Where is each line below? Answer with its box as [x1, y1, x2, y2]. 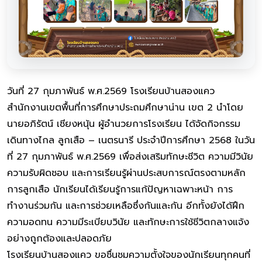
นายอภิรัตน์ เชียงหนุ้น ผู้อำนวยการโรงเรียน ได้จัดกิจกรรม [7, 116, 240, 131]
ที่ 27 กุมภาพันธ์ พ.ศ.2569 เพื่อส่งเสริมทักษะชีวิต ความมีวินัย [7, 149, 253, 164]
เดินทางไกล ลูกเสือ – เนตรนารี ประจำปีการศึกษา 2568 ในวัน [7, 133, 255, 147]
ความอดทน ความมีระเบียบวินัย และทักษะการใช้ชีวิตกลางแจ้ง [7, 215, 249, 229]
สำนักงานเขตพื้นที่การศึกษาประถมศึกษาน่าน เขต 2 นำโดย [7, 100, 243, 115]
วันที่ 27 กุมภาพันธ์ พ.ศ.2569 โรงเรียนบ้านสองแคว [7, 84, 215, 98]
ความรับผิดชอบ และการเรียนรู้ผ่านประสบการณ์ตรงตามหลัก [7, 166, 246, 180]
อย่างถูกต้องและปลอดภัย [7, 231, 112, 246]
